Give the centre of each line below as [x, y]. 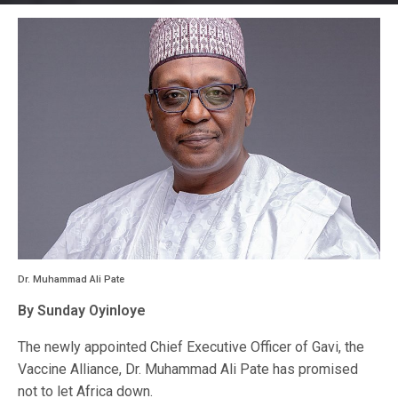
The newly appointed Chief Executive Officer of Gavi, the [191, 346]
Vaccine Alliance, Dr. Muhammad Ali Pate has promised [188, 369]
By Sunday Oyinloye [82, 310]
